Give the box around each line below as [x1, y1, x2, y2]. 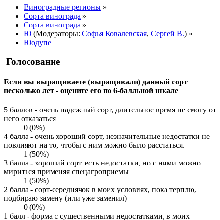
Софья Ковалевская [82, 29, 147, 38]
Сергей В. [151, 29, 184, 38]
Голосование [4, 56, 60, 67]
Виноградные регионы [24, 2, 101, 11]
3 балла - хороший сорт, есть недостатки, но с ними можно [4, 159, 201, 167]
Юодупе [24, 38, 51, 47]
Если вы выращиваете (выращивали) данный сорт [4, 77, 188, 86]
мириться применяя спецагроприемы [4, 167, 129, 176]
